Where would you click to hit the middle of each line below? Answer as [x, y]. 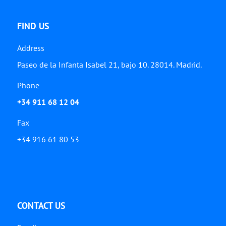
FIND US [33, 26]
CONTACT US [41, 206]
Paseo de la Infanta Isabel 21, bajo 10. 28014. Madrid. [109, 65]
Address [31, 48]
